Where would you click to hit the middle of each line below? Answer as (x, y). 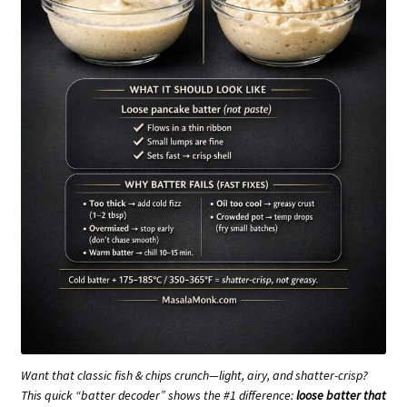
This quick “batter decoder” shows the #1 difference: (159, 396)
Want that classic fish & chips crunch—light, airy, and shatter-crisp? (194, 376)
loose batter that (341, 396)
